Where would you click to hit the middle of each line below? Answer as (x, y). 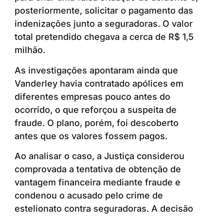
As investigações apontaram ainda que (96, 70)
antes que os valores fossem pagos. (91, 136)
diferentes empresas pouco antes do (92, 96)
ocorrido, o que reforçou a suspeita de (96, 109)
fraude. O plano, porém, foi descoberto (97, 123)
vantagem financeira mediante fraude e (98, 182)
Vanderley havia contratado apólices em (99, 83)
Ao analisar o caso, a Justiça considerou (100, 156)
